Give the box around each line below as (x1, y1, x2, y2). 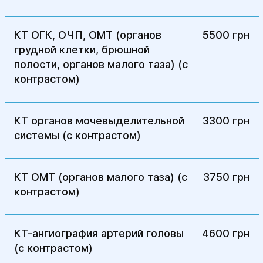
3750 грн (203, 171, 249, 183)
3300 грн (202, 114, 249, 127)
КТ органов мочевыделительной (14, 114, 184, 127)
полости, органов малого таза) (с (14, 58, 188, 70)
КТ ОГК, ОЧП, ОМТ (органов (14, 29, 161, 41)
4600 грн (201, 227, 249, 240)
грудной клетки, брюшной (14, 43, 150, 56)
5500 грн (202, 29, 249, 41)
